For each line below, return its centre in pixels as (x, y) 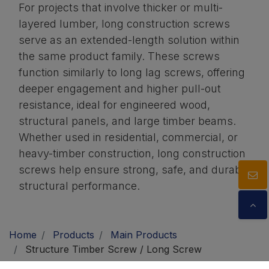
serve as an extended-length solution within (129, 40)
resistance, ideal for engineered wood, (114, 105)
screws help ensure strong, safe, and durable (134, 170)
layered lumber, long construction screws (124, 24)
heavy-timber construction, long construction (132, 154)
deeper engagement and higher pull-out (120, 89)
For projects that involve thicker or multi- (121, 8)
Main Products (144, 235)
